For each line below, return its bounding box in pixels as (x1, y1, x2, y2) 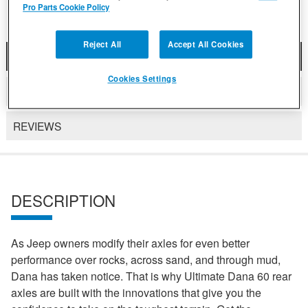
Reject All (82, 38, 122, 49)
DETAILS (12, 83, 56, 99)
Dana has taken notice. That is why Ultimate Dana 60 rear (11, 268, 291, 285)
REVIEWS (12, 118, 61, 134)
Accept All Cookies (168, 38, 244, 49)
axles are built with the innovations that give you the (11, 285, 261, 301)
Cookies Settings (107, 72, 177, 84)
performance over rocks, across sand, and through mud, (11, 252, 280, 268)
